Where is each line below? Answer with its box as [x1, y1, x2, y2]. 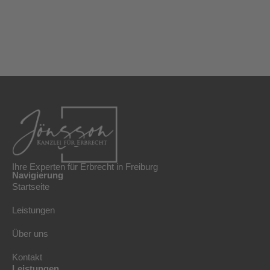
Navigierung [12, 169, 63, 180]
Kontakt [12, 251, 42, 262]
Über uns [12, 228, 48, 239]
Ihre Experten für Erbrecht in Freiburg [12, 161, 158, 172]
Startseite [12, 181, 49, 192]
